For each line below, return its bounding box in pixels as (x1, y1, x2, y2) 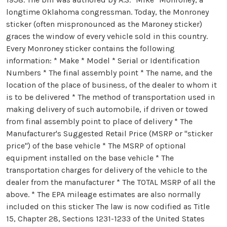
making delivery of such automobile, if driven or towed (6, 104, 208, 114)
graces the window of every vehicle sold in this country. (6, 31, 208, 41)
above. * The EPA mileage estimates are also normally (6, 190, 200, 199)
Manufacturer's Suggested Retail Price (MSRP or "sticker (6, 129, 213, 138)
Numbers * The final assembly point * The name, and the (6, 68, 212, 78)
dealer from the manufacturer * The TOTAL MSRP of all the (6, 177, 215, 187)
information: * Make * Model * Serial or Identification (6, 56, 200, 65)
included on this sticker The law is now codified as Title (6, 202, 210, 211)
